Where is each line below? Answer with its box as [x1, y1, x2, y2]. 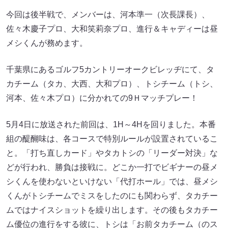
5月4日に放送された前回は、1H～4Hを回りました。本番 [6, 120, 216, 129]
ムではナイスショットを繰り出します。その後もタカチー [6, 205, 218, 214]
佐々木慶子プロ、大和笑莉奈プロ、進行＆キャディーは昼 [6, 24, 218, 33]
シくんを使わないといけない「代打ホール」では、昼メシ [6, 177, 218, 186]
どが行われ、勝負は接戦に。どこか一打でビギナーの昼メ [6, 162, 218, 172]
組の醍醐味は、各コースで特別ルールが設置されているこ [6, 134, 218, 143]
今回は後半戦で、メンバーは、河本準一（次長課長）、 [6, 10, 210, 19]
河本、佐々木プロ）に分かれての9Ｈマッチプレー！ [6, 93, 198, 102]
